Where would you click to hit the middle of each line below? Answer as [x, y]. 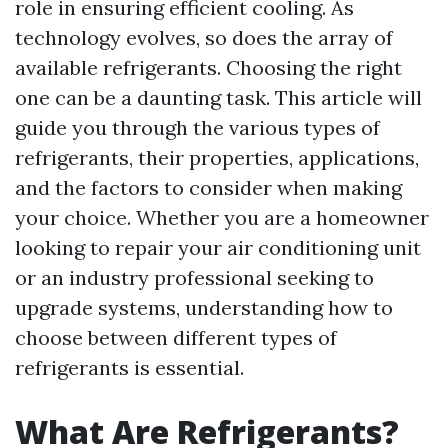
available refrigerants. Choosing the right [208, 67]
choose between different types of [176, 337]
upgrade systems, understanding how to [204, 307]
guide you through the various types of [197, 127]
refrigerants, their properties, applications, [217, 157]
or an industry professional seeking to [194, 277]
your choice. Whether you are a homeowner [222, 217]
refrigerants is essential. [129, 367]
